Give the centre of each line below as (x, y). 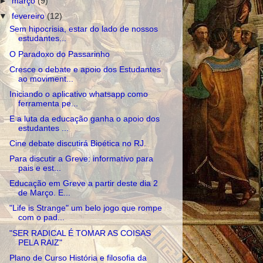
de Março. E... (44, 193)
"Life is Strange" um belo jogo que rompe (85, 208)
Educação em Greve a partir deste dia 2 (83, 184)
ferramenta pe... (48, 103)
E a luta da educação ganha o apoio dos (84, 119)
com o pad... (41, 218)
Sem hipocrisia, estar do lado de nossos (83, 29)
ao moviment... (45, 79)
